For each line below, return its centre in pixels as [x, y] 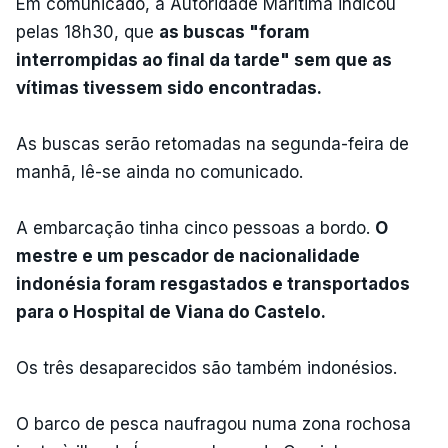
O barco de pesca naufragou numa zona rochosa [213, 423]
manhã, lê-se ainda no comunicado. [159, 171]
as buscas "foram [234, 31]
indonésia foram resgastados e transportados [213, 283]
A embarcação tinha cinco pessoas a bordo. [195, 227]
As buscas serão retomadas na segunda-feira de [212, 143]
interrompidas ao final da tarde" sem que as [204, 59]
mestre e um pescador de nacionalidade [188, 255]
